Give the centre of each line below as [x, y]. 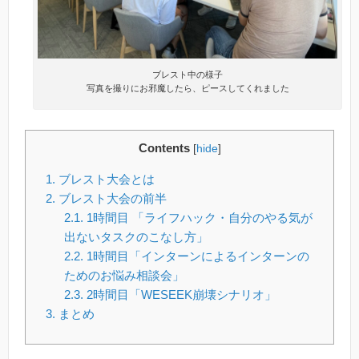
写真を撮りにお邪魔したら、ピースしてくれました [188, 88]
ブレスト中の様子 [188, 74]
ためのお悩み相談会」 [124, 276]
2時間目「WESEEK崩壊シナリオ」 [179, 295]
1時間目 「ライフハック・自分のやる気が [198, 218]
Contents [164, 148]
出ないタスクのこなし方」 [136, 237]
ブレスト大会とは [105, 179]
